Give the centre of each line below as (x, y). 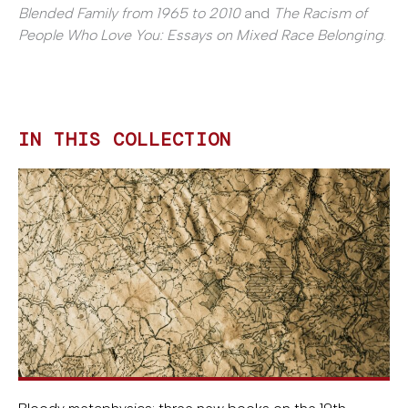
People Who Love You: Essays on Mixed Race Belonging (201, 35)
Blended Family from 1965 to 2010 (129, 13)
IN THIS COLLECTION (125, 139)
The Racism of (320, 13)
